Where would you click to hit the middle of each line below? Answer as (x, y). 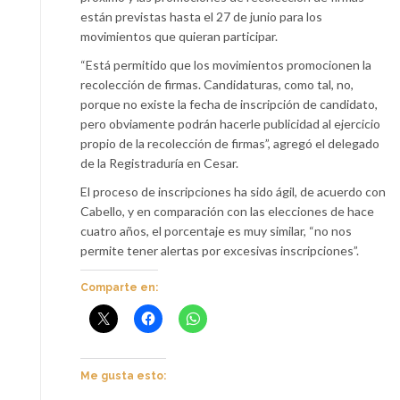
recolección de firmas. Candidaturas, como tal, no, (217, 84)
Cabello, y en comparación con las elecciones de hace (227, 211)
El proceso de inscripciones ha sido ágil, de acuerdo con (233, 191)
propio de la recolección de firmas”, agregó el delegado (230, 143)
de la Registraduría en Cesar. (159, 162)
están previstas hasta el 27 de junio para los (201, 16)
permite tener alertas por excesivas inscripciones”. (220, 250)
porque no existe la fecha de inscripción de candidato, (229, 104)
